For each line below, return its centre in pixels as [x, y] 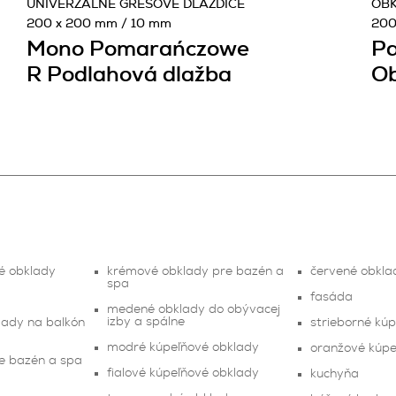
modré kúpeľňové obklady [183, 347]
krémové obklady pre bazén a [195, 271]
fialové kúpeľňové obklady [183, 373]
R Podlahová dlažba [129, 75]
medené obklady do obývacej [193, 309]
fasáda [332, 297]
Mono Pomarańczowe [138, 49]
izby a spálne [145, 322]
